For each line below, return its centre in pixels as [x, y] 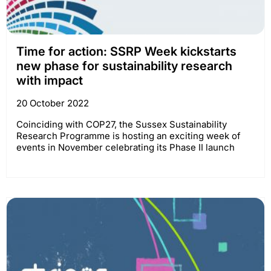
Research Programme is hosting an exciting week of [129, 135]
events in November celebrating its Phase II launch [126, 147]
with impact [50, 80]
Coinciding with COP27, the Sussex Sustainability [122, 124]
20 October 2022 [53, 103]
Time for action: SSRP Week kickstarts [126, 51]
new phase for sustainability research [124, 66]
